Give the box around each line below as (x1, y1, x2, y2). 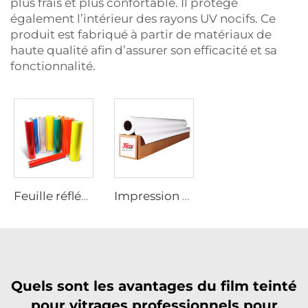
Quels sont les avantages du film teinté (11, 277, 297, 294)
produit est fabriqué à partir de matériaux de (10, 27, 272, 41)
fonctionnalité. (10, 58, 96, 73)
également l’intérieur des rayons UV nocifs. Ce (10, 11, 276, 25)
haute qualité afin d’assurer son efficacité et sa (10, 43, 277, 57)
